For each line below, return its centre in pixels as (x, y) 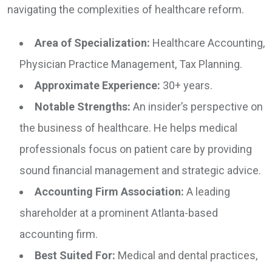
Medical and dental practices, (186, 256)
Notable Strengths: (83, 107)
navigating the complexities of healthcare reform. (126, 10)
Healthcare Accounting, (207, 43)
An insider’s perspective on (197, 107)
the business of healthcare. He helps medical (128, 128)
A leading (207, 192)
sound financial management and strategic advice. (140, 171)
